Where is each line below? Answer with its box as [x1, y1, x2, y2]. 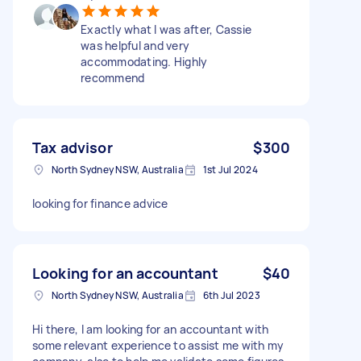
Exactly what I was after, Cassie [81, 21, 251, 37]
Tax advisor [32, 137, 113, 157]
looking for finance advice [32, 195, 168, 211]
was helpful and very [81, 37, 189, 53]
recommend [81, 69, 145, 85]
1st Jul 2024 [202, 162, 258, 176]
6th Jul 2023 [202, 288, 260, 302]
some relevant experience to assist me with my [32, 337, 284, 353]
